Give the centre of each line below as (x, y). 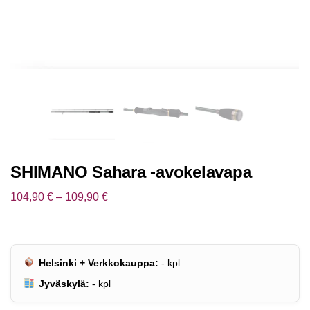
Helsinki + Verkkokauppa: (99, 263)
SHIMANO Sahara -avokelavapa (131, 172)
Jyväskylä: (64, 284)
